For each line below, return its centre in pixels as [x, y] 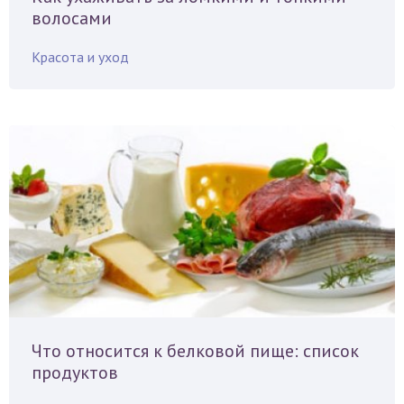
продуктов [75, 373]
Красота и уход [80, 57]
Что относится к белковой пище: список [195, 351]
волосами [72, 18]
